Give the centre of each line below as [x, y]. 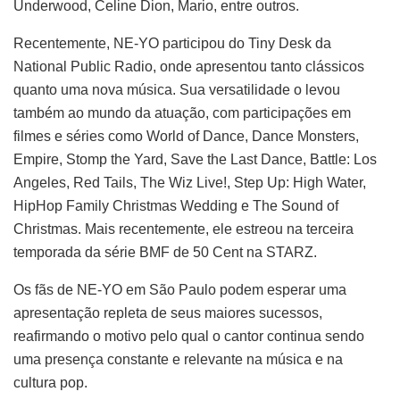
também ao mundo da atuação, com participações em [182, 112]
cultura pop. [50, 382]
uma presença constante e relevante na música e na [178, 359]
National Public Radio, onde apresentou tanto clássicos [189, 66]
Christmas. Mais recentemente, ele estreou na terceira [183, 229]
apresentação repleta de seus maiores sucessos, [168, 312]
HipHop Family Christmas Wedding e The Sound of [176, 205]
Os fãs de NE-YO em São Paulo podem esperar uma [180, 289]
